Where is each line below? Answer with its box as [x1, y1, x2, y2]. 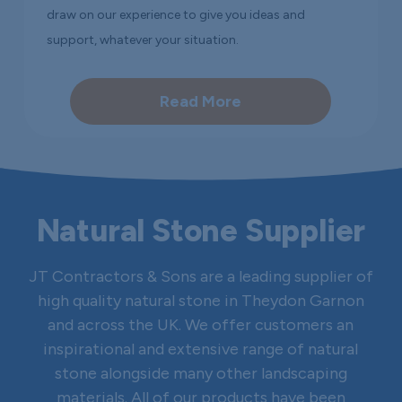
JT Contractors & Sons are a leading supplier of [28, 267, 373, 287]
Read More [160, 91, 242, 111]
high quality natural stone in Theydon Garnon [37, 291, 364, 311]
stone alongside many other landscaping [54, 363, 347, 384]
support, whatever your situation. [47, 31, 240, 48]
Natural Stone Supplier [36, 212, 366, 250]
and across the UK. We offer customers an [48, 315, 354, 336]
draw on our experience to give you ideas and [47, 6, 306, 22]
